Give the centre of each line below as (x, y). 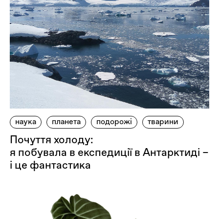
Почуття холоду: (52, 139)
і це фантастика (50, 165)
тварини (163, 121)
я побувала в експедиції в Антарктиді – (109, 152)
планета (66, 121)
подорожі (114, 121)
